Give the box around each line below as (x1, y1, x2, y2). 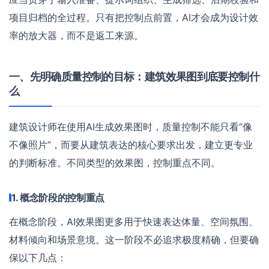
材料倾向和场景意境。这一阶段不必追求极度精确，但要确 (9, 233, 259, 246)
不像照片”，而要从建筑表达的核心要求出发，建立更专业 (9, 138, 253, 151)
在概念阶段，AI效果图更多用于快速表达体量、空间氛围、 (9, 215, 258, 228)
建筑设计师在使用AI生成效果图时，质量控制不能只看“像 (9, 120, 252, 133)
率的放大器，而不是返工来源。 (9, 29, 144, 41)
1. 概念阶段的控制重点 (11, 191, 105, 204)
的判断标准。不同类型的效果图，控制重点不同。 (9, 156, 220, 169)
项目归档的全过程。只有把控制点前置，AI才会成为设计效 (9, 11, 258, 23)
